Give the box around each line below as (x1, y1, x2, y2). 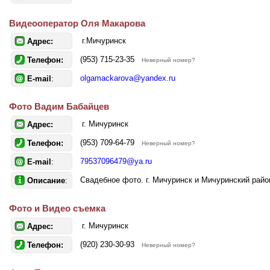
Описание (27, 176, 65, 185)
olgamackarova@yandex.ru (80, 74, 175, 83)
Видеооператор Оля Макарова (9, 18, 145, 28)
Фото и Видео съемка (9, 203, 105, 213)
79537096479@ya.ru (80, 157, 152, 166)
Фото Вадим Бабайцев (9, 101, 109, 111)
